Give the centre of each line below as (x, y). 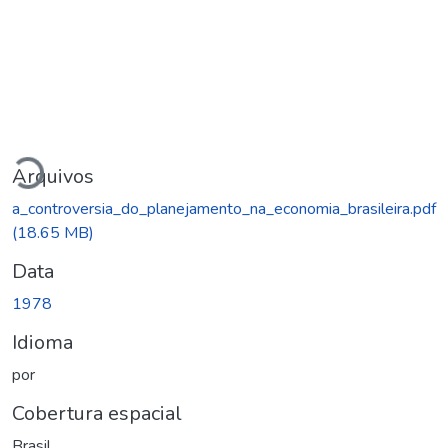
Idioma (42, 342)
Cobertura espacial (97, 413)
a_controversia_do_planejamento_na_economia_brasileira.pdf (224, 208)
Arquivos (53, 176)
